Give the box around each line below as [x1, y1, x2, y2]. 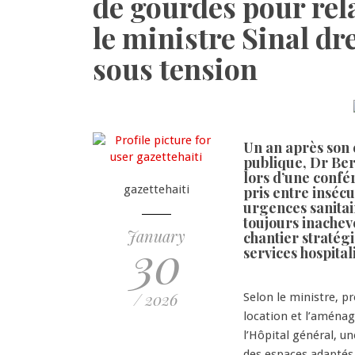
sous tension [93, 48, 258, 87]
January [127, 225, 185, 247]
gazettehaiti [123, 182, 189, 197]
